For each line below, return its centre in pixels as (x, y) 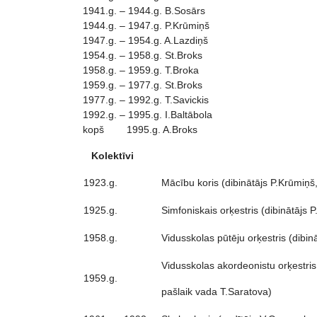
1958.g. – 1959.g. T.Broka (141, 70)
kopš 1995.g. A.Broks (140, 129)
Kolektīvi (108, 156)
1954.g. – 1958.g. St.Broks (143, 55)
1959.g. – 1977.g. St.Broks (143, 85)
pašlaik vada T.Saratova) (217, 292)
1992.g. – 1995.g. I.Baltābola (148, 115)
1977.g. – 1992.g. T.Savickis (146, 100)
